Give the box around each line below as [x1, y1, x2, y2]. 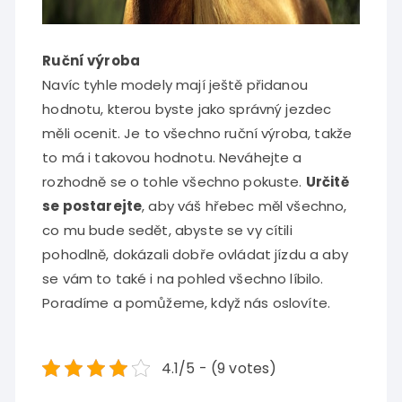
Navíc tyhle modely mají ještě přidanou [42, 74, 308, 94]
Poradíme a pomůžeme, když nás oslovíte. [42, 293, 331, 312]
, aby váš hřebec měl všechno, [142, 196, 347, 215]
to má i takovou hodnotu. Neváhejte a [42, 147, 302, 167]
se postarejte [42, 196, 143, 215]
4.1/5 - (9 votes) [161, 357, 277, 379]
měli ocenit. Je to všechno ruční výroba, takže [42, 123, 353, 143]
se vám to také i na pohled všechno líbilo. [42, 268, 324, 288]
